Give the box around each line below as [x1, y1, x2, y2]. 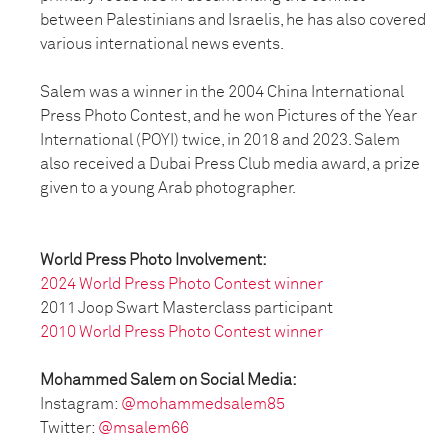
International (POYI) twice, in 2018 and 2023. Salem [40, 132, 400, 148]
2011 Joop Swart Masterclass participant [40, 300, 333, 316]
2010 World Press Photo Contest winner [40, 324, 323, 340]
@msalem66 [98, 420, 189, 436]
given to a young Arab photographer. [40, 180, 296, 196]
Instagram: [40, 396, 121, 412]
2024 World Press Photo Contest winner [40, 276, 323, 292]
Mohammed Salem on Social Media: [40, 372, 297, 388]
